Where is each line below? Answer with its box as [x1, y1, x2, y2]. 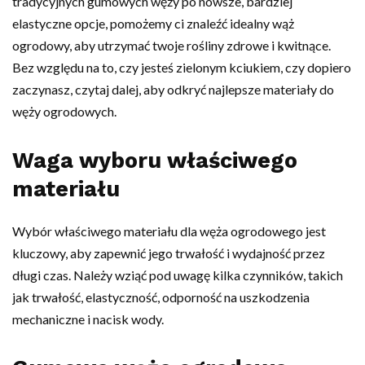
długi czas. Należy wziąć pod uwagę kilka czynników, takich [12, 266, 343, 283]
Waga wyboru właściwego [12, 147, 297, 174]
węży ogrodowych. [12, 103, 117, 119]
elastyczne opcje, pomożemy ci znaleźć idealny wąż [12, 15, 294, 31]
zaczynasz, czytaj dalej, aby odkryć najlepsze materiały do [12, 81, 334, 97]
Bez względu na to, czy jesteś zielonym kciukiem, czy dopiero [12, 59, 351, 75]
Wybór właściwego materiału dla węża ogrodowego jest [12, 222, 326, 239]
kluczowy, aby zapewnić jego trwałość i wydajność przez [12, 244, 325, 261]
